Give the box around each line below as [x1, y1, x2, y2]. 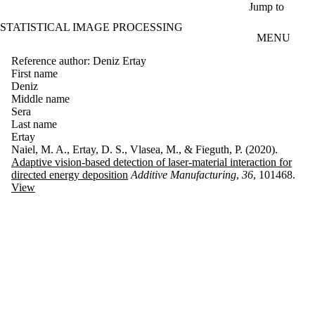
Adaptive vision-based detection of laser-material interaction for [11, 155, 292, 168]
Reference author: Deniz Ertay [11, 54, 146, 67]
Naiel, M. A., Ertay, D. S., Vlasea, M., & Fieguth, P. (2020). [11, 143, 278, 155]
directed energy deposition [11, 168, 128, 181]
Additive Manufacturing [131, 168, 236, 181]
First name [11, 67, 58, 79]
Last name [11, 117, 57, 130]
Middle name [11, 92, 70, 105]
